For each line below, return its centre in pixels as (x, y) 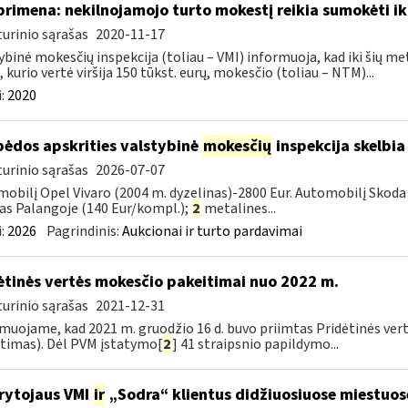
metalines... (238, 209)
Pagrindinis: (84, 231)
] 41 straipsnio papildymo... (255, 344)
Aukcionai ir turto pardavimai (212, 231)
